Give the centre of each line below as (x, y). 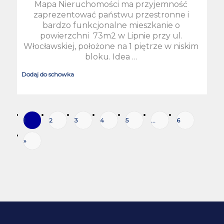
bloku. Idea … (111, 56)
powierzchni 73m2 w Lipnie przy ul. (111, 35)
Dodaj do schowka (47, 74)
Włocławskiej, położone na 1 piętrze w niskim (111, 46)
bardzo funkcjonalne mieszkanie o (111, 25)
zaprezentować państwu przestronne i (111, 14)
